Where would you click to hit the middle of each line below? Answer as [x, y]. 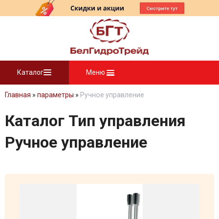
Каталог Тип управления [95, 121]
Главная [18, 95]
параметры [55, 95]
